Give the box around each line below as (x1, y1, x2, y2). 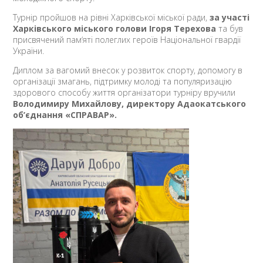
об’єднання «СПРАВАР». (13, 109, 117, 120)
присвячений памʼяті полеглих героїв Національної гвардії (13, 33, 241, 45)
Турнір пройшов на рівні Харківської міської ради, (13, 11, 210, 23)
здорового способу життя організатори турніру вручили (13, 86, 236, 98)
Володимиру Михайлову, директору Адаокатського (13, 97, 247, 109)
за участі (210, 11, 250, 23)
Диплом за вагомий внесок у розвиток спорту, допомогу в (13, 64, 243, 76)
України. (13, 45, 45, 56)
